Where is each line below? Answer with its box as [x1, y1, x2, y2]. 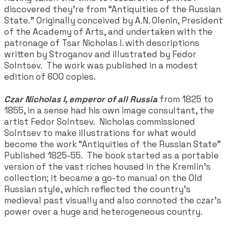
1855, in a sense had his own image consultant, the [4, 104, 214, 116]
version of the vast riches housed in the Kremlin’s [4, 161, 211, 172]
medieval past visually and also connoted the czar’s [4, 194, 221, 206]
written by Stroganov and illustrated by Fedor [4, 48, 196, 60]
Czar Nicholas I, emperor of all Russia [4, 93, 157, 105]
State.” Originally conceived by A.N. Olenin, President [4, 14, 223, 26]
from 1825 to [157, 93, 213, 105]
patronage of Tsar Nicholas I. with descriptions [4, 37, 199, 49]
